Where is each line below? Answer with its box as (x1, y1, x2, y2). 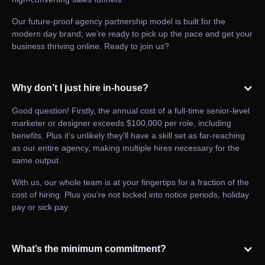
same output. (12, 156, 61, 166)
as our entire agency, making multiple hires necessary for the (12, 143, 240, 153)
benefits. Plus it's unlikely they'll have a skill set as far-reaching (12, 131, 245, 141)
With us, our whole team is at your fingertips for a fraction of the (12, 177, 249, 188)
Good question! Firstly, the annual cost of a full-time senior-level (12, 106, 250, 116)
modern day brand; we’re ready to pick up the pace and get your (12, 29, 253, 39)
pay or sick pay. (12, 202, 70, 212)
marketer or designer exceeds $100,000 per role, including (12, 118, 231, 128)
